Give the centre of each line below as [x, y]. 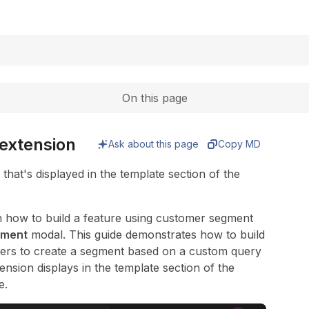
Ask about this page [154, 144]
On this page [154, 98]
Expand [141, 8]
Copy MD [240, 144]
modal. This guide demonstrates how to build [146, 235]
